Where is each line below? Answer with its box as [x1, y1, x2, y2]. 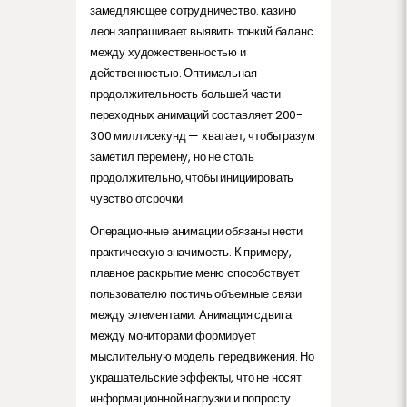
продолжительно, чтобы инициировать [90, 168, 294, 186]
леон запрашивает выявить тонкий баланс [90, 22, 313, 40]
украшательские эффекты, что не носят [90, 368, 302, 386]
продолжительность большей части [90, 84, 281, 103]
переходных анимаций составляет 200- [90, 105, 303, 124]
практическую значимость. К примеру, [90, 243, 293, 261]
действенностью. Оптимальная [90, 64, 257, 82]
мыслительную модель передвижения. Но [90, 347, 314, 365]
